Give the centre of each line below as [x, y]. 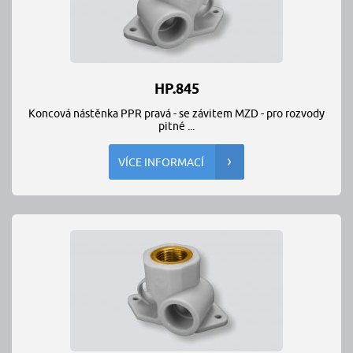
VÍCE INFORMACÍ [161, 162]
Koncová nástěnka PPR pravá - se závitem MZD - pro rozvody [176, 113]
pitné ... [176, 126]
